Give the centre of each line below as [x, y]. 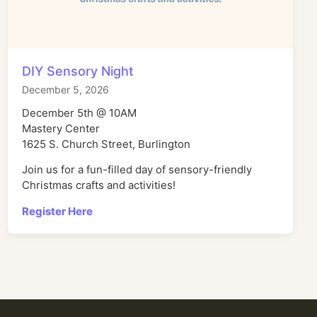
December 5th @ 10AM [79, 113]
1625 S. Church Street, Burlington [106, 144]
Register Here [57, 211]
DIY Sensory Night [78, 71]
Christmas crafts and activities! [99, 185]
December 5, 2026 [65, 89]
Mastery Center [61, 128]
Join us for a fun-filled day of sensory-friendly [137, 170]
